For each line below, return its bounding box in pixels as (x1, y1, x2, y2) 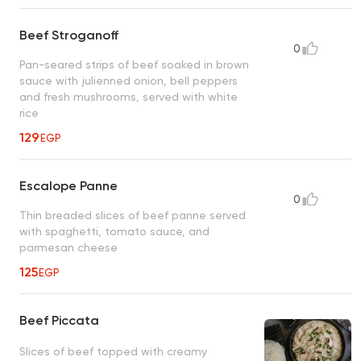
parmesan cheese (19, 241, 118, 255)
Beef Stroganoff (19, 27, 118, 44)
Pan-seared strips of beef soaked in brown (19, 58, 249, 72)
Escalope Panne (19, 178, 118, 194)
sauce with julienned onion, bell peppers (19, 74, 238, 88)
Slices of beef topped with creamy (19, 344, 207, 358)
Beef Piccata (19, 313, 99, 329)
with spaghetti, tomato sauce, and (19, 225, 210, 239)
